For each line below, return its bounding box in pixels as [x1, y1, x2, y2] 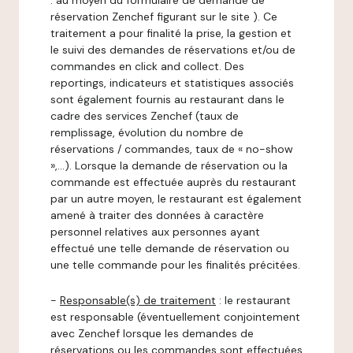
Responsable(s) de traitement [60, 293, 216, 307]
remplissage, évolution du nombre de [50, 125, 243, 139]
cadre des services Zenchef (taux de [50, 109, 239, 123]
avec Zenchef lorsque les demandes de [50, 326, 254, 340]
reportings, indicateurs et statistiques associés [50, 76, 294, 90]
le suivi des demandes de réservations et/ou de [50, 43, 295, 57]
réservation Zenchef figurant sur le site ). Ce [50, 9, 277, 24]
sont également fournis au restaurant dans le [50, 92, 284, 106]
